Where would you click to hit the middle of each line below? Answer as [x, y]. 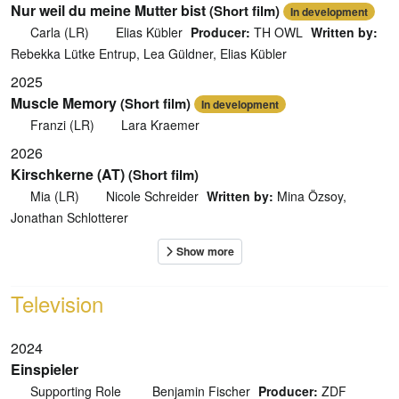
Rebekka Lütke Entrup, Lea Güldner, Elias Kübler [149, 53]
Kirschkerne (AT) [68, 174]
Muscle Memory [64, 102]
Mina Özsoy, [310, 195]
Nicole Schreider [152, 195]
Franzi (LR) [62, 124]
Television [57, 303]
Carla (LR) [59, 32]
